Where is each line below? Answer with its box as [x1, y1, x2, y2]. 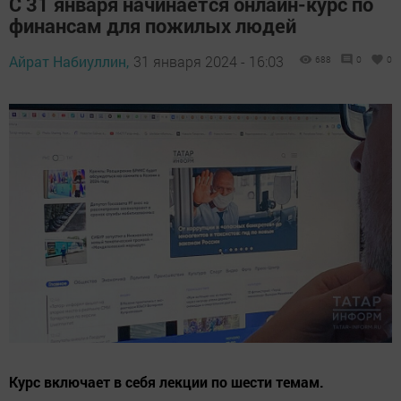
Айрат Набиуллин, [9, 51, 129, 71]
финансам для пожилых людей [9, 12, 296, 38]
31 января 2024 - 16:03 [133, 51, 284, 71]
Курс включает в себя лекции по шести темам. [9, 372, 324, 392]
